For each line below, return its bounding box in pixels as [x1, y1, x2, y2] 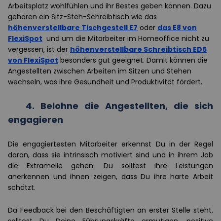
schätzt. [8, 182, 36, 192]
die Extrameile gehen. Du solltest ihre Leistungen [8, 160, 213, 171]
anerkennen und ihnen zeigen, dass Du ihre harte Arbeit [8, 171, 213, 182]
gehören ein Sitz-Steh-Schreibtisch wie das [8, 11, 157, 22]
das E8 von [157, 22, 197, 33]
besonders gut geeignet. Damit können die [58, 55, 208, 65]
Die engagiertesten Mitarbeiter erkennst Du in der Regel [8, 139, 213, 149]
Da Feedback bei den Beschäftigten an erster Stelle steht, [8, 205, 213, 215]
